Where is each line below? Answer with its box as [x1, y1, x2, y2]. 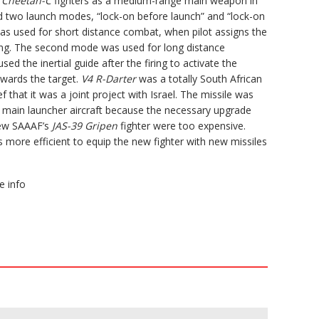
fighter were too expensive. [117, 119, 249, 132]
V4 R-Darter [81, 72, 136, 85]
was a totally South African [136, 72, 262, 85]
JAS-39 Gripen [52, 119, 117, 132]
